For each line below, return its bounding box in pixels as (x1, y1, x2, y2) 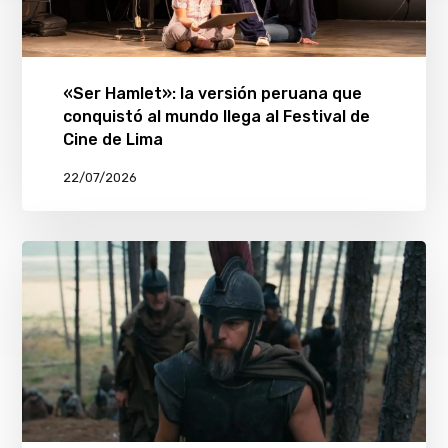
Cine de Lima (62, 129, 163, 149)
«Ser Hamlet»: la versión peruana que (62, 83, 362, 103)
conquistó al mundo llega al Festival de (62, 106, 370, 126)
